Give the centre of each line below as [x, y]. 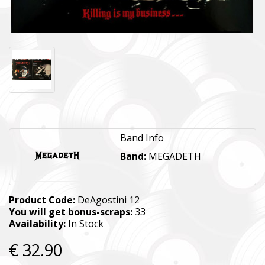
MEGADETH [174, 156]
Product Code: [42, 200]
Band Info [142, 138]
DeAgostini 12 [107, 200]
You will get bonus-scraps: [71, 211]
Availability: [37, 223]
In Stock [85, 223]
